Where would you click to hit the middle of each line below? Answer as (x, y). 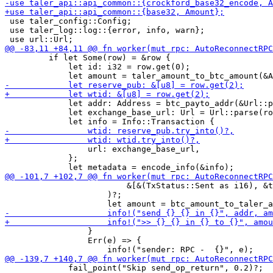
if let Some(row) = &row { (88, 58)
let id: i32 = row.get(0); (97, 67)
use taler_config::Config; (68, 21)
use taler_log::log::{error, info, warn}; (105, 30)
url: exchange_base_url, (102, 149)
